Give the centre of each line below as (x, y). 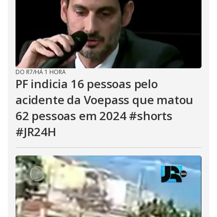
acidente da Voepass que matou (105, 100)
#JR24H (36, 132)
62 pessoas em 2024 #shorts (94, 116)
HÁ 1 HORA (50, 72)
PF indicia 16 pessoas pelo (87, 84)
